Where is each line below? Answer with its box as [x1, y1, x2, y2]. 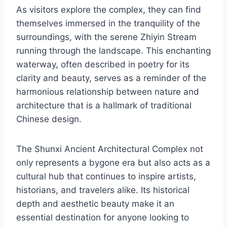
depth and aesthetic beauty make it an [16, 199, 174, 209]
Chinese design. [16, 114, 82, 125]
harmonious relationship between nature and [16, 87, 199, 97]
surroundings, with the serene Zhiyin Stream [16, 32, 197, 43]
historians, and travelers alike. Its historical [16, 185, 190, 196]
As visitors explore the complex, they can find [16, 5, 201, 15]
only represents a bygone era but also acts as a [16, 158, 210, 168]
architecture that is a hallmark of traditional [16, 100, 192, 111]
